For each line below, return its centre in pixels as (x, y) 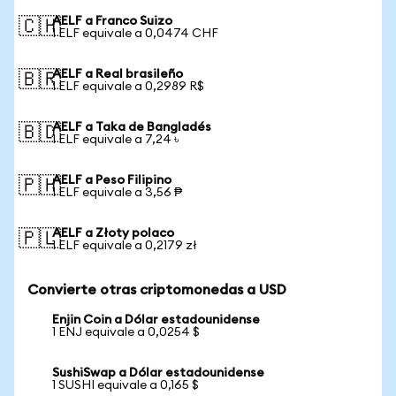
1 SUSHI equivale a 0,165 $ (126, 385)
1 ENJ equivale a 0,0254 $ (126, 332)
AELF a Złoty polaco (113, 233)
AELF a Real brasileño (118, 74)
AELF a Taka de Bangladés (132, 127)
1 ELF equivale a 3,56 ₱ (117, 193)
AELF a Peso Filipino (112, 180)
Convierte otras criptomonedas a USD (157, 290)
